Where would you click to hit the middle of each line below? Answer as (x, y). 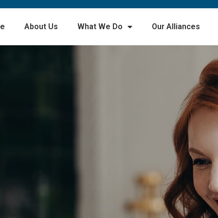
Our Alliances (176, 26)
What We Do (100, 26)
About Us (41, 26)
